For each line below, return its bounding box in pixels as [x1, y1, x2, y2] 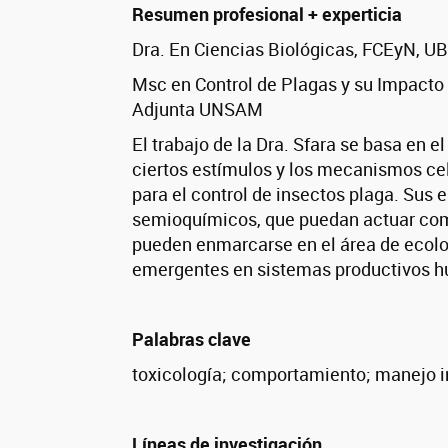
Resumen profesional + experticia [132, 2, 402, 27]
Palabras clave [132, 327, 251, 352]
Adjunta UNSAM [132, 97, 263, 122]
